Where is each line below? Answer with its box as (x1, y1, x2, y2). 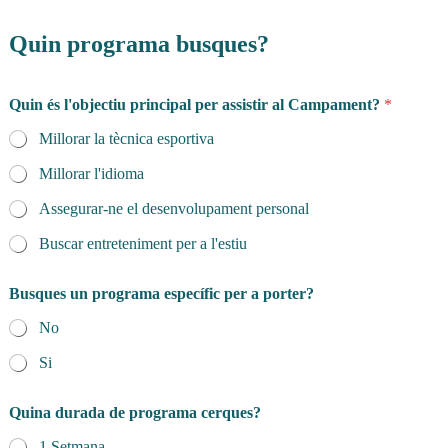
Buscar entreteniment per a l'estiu (39, 235, 247, 253)
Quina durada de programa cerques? (9, 404, 261, 422)
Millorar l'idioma (39, 165, 144, 183)
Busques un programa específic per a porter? (9, 285, 314, 303)
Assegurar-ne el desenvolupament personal (39, 200, 309, 218)
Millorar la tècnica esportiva (39, 130, 214, 148)
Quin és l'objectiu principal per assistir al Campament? (9, 96, 384, 114)
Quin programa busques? (9, 31, 269, 58)
